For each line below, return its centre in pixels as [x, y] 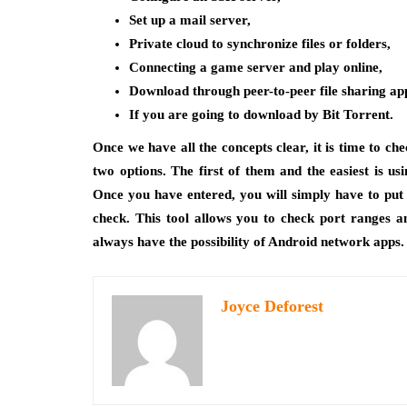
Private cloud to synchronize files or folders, [260, 44]
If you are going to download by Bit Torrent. [261, 114]
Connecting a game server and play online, [256, 67]
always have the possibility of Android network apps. [248, 242]
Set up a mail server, [190, 20]
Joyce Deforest [272, 306]
